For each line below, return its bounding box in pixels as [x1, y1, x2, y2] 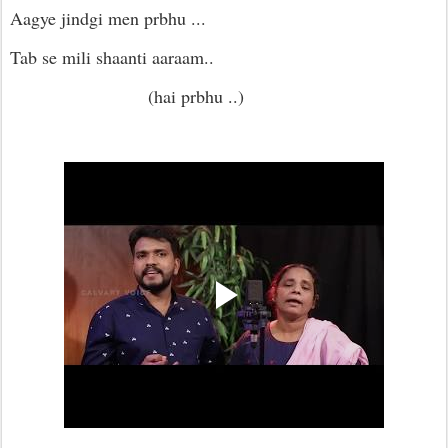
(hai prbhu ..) [10, 84, 244, 108]
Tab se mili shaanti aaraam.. [10, 45, 214, 69]
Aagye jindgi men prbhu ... [10, 6, 206, 30]
